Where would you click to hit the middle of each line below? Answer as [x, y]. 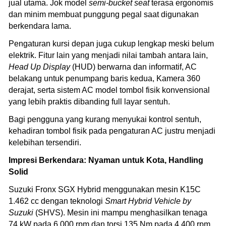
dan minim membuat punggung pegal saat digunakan [104, 14]
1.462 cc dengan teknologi [57, 201]
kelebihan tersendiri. [45, 142]
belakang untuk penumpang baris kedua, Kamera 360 [104, 78]
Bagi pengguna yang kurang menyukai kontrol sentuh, [105, 119]
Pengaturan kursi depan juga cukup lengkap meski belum [111, 43]
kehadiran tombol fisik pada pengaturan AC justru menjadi [112, 131]
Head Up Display [39, 67]
